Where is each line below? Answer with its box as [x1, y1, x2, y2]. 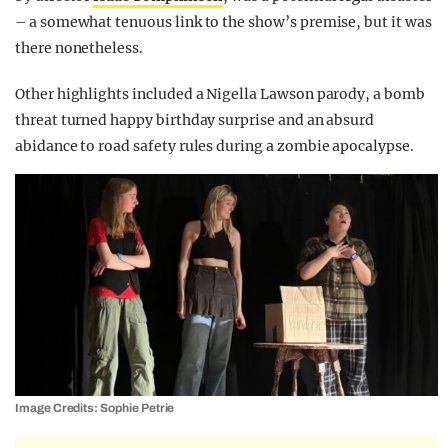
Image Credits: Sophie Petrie [15, 400, 175, 415]
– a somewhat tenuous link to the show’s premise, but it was [15, 12, 432, 31]
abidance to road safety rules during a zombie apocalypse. [15, 136, 414, 155]
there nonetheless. [15, 38, 143, 57]
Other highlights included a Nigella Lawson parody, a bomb [15, 84, 425, 103]
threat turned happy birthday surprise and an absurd [15, 110, 375, 129]
